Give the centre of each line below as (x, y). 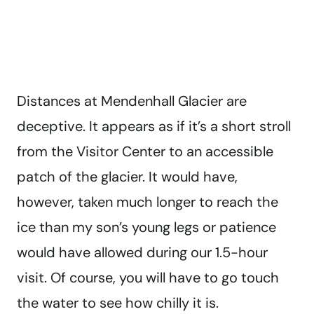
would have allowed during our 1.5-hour (142, 253)
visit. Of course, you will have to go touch (148, 278)
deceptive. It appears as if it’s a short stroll (154, 127)
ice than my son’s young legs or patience (146, 227)
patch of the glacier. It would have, (127, 177)
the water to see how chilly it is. (118, 303)
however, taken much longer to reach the (148, 202)
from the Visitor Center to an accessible (145, 152)
